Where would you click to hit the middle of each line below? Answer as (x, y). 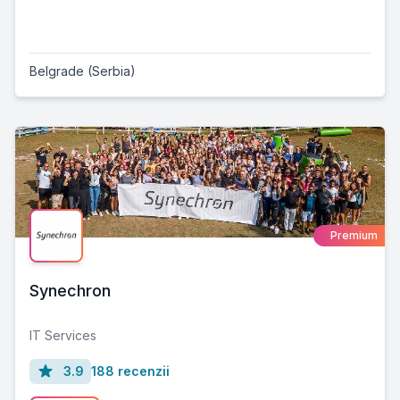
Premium (354, 235)
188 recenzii (130, 371)
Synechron (70, 290)
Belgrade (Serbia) (83, 71)
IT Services (63, 335)
